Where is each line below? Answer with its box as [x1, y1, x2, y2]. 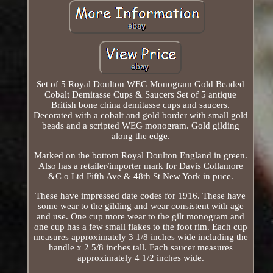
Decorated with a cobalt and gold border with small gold [33, 110, 248, 120]
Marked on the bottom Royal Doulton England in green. [34, 150, 247, 160]
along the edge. [111, 130, 170, 141]
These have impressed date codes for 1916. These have [35, 190, 246, 200]
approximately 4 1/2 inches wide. [77, 252, 204, 263]
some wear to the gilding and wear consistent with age [37, 200, 244, 211]
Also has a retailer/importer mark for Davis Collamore [38, 160, 243, 171]
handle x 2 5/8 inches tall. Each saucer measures [48, 242, 233, 252]
